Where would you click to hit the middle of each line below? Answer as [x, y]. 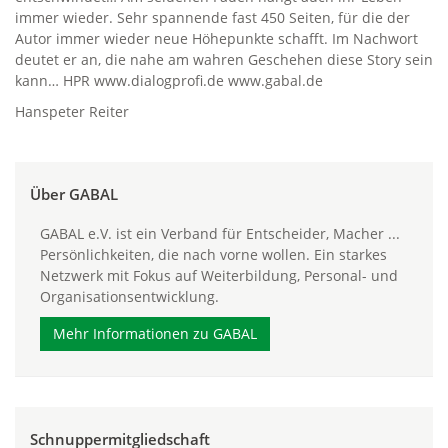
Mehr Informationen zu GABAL [155, 333]
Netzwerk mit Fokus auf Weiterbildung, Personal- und [219, 275]
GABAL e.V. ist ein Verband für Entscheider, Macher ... [220, 233]
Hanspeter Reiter [72, 111]
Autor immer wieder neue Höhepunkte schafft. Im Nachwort [216, 38]
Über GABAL [74, 194]
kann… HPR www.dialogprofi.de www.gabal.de [169, 80]
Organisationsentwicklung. [129, 296]
